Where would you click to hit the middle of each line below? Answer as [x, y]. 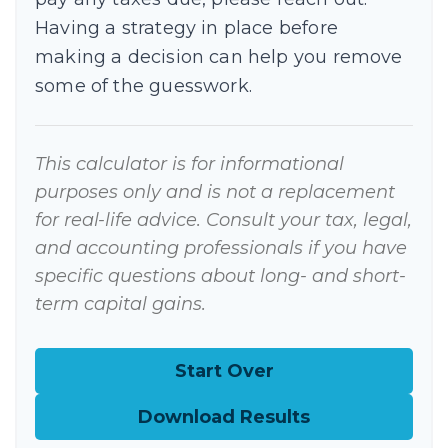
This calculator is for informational [189, 164]
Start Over [224, 371]
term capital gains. [120, 304]
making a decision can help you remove [219, 57]
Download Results [224, 417]
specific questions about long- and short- [220, 276]
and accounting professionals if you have [221, 248]
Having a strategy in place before [186, 28]
